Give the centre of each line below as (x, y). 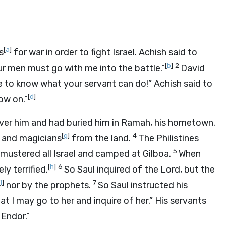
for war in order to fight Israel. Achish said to (104, 52)
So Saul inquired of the (112, 169)
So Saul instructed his (143, 185)
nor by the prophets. (48, 185)
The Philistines (168, 138)
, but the (197, 169)
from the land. (101, 138)
